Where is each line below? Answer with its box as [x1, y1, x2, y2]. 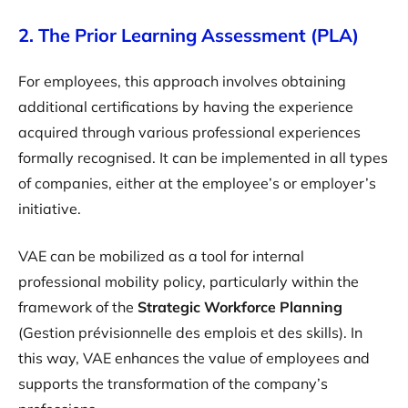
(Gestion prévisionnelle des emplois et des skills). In [18, 323, 362, 342]
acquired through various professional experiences [18, 123, 361, 141]
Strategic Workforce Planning [138, 298, 342, 316]
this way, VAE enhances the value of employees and [18, 349, 370, 367]
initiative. [18, 199, 81, 218]
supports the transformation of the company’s [18, 374, 328, 393]
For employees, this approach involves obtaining [18, 72, 346, 90]
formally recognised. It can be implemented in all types [18, 148, 388, 167]
